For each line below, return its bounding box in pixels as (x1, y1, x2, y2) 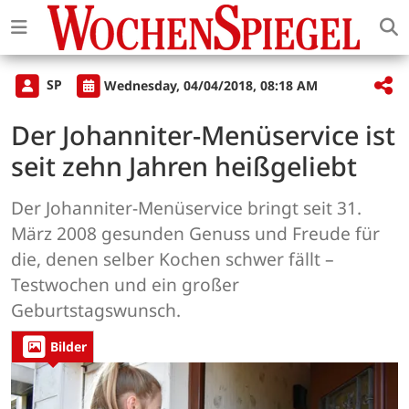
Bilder (50, 338, 87, 356)
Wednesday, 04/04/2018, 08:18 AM (104, 76, 318, 94)
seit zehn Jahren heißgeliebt (11, 148, 357, 184)
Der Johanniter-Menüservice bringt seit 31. (11, 195, 362, 221)
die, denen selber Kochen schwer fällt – (11, 246, 334, 272)
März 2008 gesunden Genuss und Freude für (11, 221, 380, 246)
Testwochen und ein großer (11, 272, 239, 298)
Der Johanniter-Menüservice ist (11, 117, 395, 153)
